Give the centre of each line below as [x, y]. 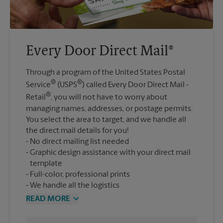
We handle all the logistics [75, 185]
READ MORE [48, 199]
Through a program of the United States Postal [106, 72]
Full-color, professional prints [80, 174]
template [46, 164]
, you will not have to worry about [109, 98]
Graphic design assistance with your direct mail [110, 153]
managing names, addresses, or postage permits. [109, 109]
